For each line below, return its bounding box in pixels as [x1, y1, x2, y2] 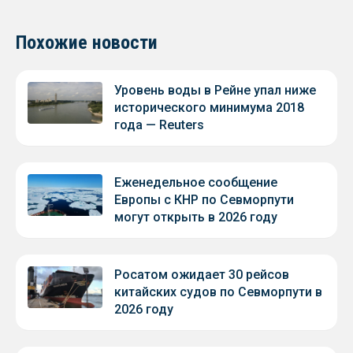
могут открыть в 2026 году [114, 209, 277, 225]
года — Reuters [114, 117, 204, 132]
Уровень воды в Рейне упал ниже [114, 82, 316, 98]
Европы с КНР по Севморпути [114, 191, 294, 207]
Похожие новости [16, 31, 158, 54]
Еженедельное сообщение [114, 174, 277, 190]
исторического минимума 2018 [114, 99, 304, 115]
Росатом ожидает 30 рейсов [114, 266, 289, 282]
